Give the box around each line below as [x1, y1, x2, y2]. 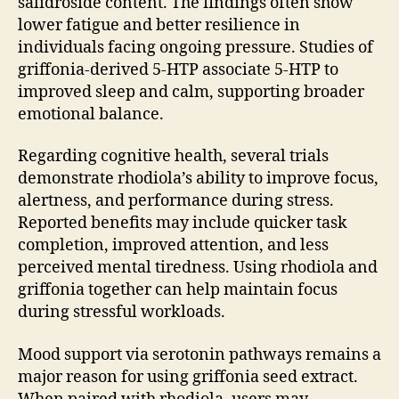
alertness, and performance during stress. [18, 191, 334, 212]
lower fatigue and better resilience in [18, 14, 300, 36]
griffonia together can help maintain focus [18, 280, 338, 301]
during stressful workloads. [18, 302, 225, 323]
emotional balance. [18, 103, 164, 125]
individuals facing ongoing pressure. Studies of [18, 37, 373, 58]
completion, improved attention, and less [18, 235, 329, 256]
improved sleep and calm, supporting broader [18, 81, 364, 102]
